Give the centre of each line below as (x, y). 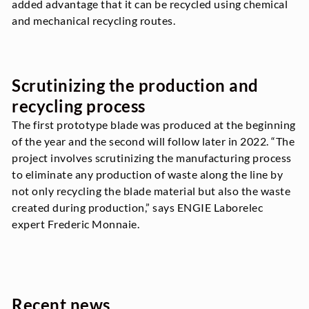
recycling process (79, 106)
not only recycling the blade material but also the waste (151, 191)
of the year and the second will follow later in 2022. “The (153, 141)
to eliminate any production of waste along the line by (148, 175)
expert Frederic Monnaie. (76, 224)
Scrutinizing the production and (135, 86)
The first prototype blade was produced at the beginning (154, 125)
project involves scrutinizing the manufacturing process (152, 158)
